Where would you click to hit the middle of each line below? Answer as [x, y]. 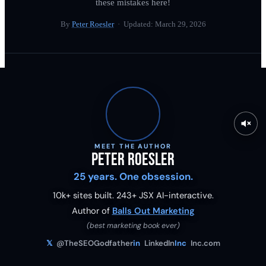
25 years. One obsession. [133, 177]
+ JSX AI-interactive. [172, 196]
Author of [91, 211]
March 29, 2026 [180, 24]
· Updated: [134, 24]
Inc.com [204, 243]
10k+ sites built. [84, 196]
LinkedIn [158, 243]
